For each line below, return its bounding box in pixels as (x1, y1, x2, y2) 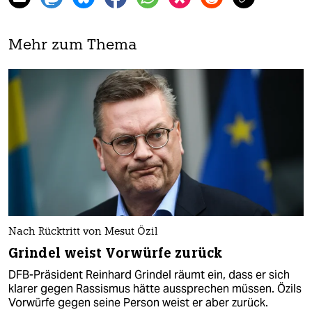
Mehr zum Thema (8, 38, 137, 53)
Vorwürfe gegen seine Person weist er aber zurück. (8, 295, 268, 311)
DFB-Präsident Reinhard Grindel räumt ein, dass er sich (8, 267, 290, 283)
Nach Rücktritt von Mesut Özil (8, 227, 158, 238)
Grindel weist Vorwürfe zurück (8, 244, 222, 263)
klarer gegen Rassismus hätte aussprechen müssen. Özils (8, 281, 302, 297)
